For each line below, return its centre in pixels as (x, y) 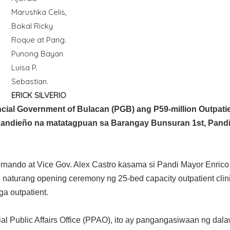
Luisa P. (24, 68)
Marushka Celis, (39, 12)
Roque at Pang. (39, 40)
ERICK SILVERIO (39, 95)
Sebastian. (30, 82)
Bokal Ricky (32, 26)
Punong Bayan (37, 54)
